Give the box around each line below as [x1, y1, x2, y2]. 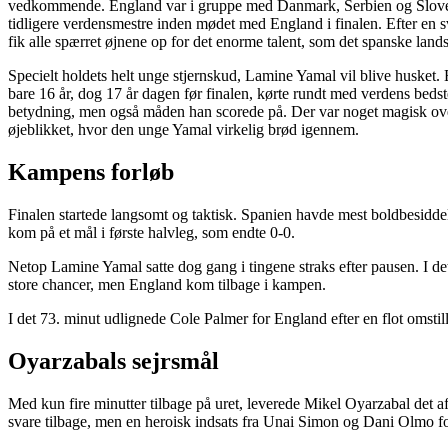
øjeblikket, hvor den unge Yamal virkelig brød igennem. [8, 121, 359, 139]
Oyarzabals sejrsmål [8, 348, 219, 375]
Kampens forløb [8, 159, 174, 186]
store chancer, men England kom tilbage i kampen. [8, 276, 326, 294]
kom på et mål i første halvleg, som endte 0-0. [8, 224, 295, 242]
